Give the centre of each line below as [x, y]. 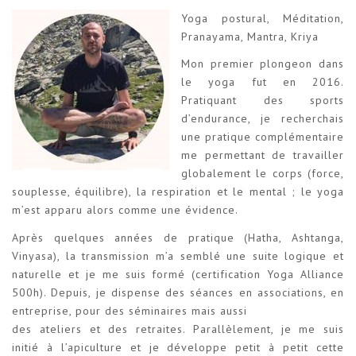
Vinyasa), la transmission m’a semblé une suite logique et [178, 255]
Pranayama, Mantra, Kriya [250, 36]
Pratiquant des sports [263, 101]
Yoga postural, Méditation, [263, 18]
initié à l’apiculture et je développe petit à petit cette [178, 347]
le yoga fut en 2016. [263, 82]
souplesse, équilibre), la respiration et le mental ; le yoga [178, 192]
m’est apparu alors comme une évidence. [125, 210]
